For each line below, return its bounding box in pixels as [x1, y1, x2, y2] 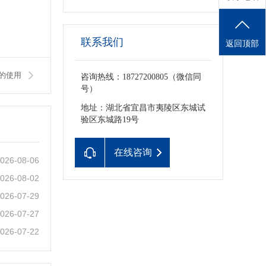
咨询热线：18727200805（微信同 [81, 72, 201, 81]
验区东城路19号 [81, 115, 139, 124]
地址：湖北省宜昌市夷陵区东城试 [81, 103, 205, 112]
